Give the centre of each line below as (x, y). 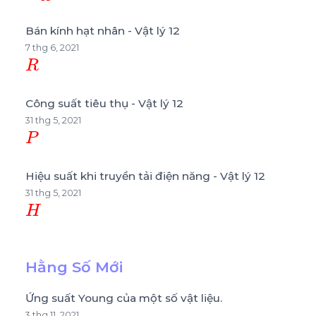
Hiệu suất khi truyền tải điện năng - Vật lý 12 (145, 176)
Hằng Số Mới (74, 267)
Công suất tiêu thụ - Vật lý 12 (104, 103)
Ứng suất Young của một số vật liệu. (124, 298)
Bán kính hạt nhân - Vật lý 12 (103, 30)
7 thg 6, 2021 (52, 47)
